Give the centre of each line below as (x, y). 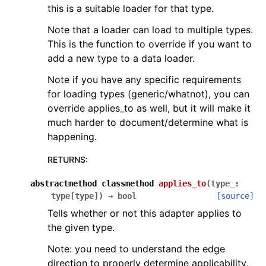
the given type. (81, 227)
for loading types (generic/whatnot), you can (148, 94)
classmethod (128, 183)
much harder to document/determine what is (148, 122)
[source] (235, 196)
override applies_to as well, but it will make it (149, 108)
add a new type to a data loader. (121, 58)
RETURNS (66, 159)
